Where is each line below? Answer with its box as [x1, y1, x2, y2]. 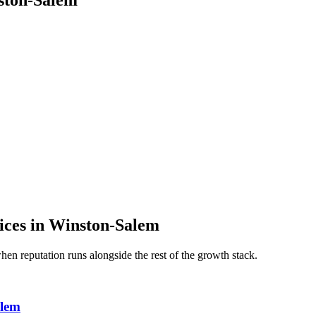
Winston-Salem [49, 215, 159, 234]
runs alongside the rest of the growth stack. [65, 248, 257, 261]
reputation [20, 248, 65, 261]
